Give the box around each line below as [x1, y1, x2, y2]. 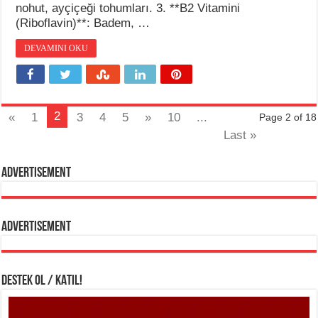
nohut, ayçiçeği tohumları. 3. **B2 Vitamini [16, 1, 241, 16]
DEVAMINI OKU [24, 43, 89, 54]
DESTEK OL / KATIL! [1, 274, 83, 289]
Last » [224, 128, 257, 143]
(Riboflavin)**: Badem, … [16, 16, 150, 31]
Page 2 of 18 [258, 111, 317, 124]
